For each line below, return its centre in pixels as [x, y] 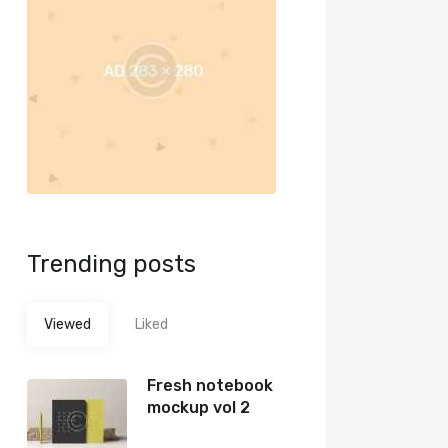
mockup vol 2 [198, 407]
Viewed [67, 324]
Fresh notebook [209, 385]
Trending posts [111, 264]
